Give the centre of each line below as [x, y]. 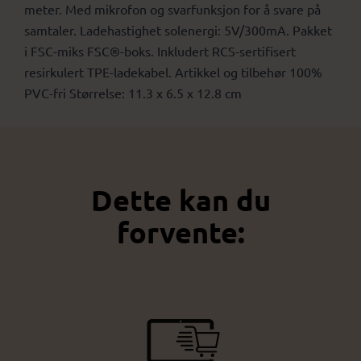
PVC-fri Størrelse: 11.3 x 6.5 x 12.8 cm [133, 92]
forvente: [180, 232]
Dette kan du [180, 199]
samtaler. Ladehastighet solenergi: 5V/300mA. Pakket [178, 29]
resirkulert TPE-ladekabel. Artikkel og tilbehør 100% [173, 71]
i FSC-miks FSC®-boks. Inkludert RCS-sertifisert [160, 50]
